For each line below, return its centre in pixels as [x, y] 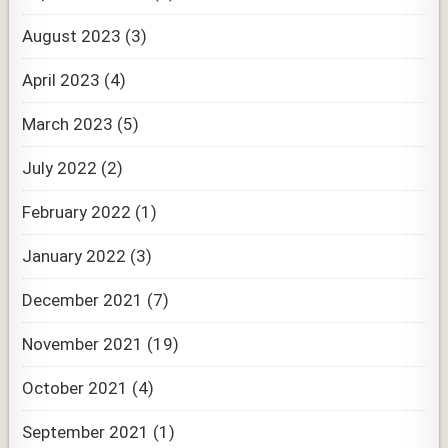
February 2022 [77, 211]
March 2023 [68, 123]
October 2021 [75, 387]
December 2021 [83, 299]
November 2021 [83, 343]
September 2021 [86, 431]
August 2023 [72, 35]
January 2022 [74, 255]
